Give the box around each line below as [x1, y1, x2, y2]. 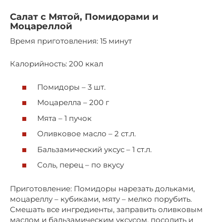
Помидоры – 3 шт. [37, 82, 106, 92]
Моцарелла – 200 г [37, 98, 109, 108]
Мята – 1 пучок [37, 113, 92, 123]
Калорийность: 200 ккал [10, 59, 103, 69]
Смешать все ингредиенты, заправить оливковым [10, 205, 203, 215]
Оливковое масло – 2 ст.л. [37, 129, 136, 139]
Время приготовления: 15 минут [10, 36, 132, 46]
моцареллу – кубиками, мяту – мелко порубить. [10, 194, 192, 204]
